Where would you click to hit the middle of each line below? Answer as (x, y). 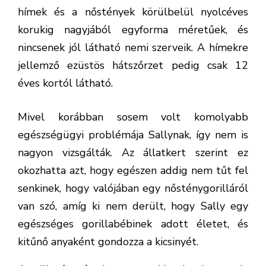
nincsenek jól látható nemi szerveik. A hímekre (133, 47)
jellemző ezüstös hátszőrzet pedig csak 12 (133, 65)
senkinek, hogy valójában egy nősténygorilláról (133, 188)
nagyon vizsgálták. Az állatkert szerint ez (133, 153)
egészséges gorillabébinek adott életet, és (133, 224)
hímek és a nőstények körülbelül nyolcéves (133, 12)
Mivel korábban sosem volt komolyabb (133, 117)
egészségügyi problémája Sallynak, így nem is (133, 135)
